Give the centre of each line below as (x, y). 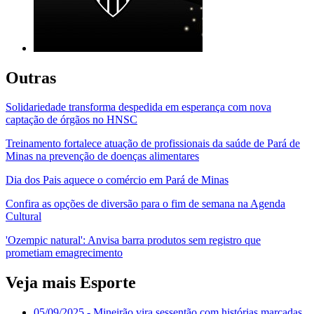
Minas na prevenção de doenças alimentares (102, 156)
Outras (31, 77)
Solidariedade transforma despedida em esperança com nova (138, 107)
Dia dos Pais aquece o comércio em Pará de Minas (117, 180)
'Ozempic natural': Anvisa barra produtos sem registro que (133, 240)
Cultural (23, 217)
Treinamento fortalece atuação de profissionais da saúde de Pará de (153, 144)
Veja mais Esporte (71, 283)
